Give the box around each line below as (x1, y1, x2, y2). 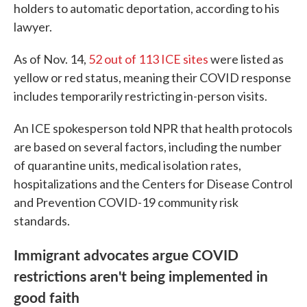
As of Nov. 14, (14, 51, 88, 66)
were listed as (208, 51, 284, 66)
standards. (14, 213, 70, 228)
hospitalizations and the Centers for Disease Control (14, 176, 293, 191)
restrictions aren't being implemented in (14, 265, 268, 286)
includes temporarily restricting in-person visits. (14, 88, 267, 103)
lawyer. (14, 19, 52, 34)
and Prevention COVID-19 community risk (14, 195, 238, 210)
